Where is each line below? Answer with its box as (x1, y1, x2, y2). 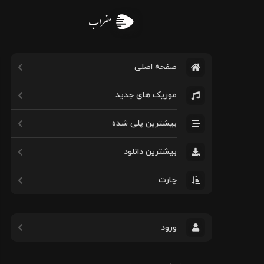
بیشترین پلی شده (112, 118, 177, 129)
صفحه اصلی (134, 61, 177, 72)
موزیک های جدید (115, 90, 177, 101)
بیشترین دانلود (124, 146, 177, 157)
